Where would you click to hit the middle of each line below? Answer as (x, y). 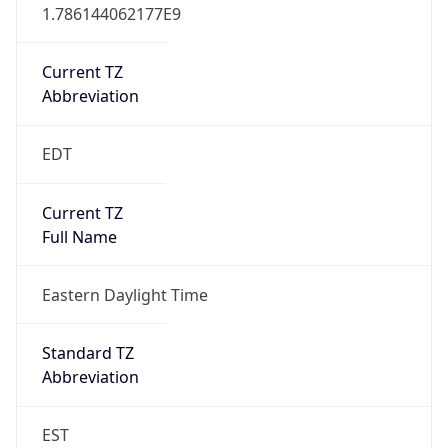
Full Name (79, 236)
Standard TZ (87, 353)
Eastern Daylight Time (124, 294)
